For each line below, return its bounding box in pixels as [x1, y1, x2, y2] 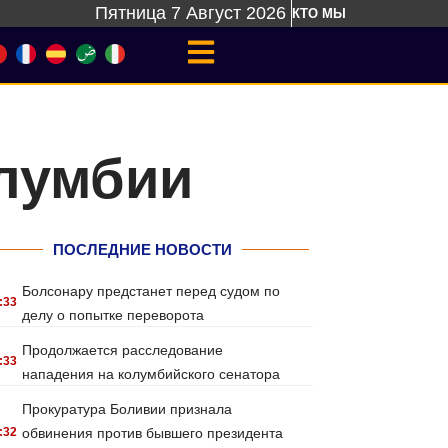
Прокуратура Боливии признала [22, 401, 233, 417]
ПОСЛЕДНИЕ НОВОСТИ [52, 241, 232, 258]
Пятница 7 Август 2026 [95, 3, 286, 23]
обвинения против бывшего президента [22, 425, 284, 441]
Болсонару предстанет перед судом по [22, 283, 281, 299]
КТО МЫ [292, 6, 346, 21]
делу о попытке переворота [22, 307, 205, 323]
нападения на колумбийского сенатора [22, 366, 281, 382]
